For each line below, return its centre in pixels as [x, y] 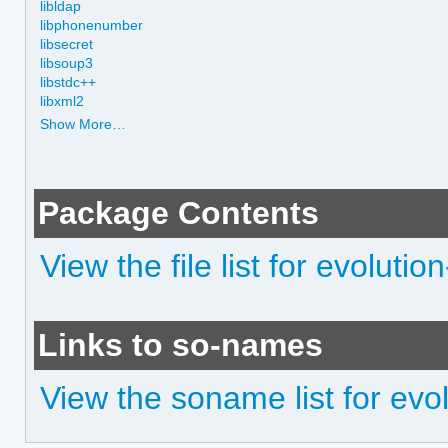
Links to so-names [181, 345]
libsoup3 [67, 62]
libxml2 [62, 100]
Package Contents [179, 213]
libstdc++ [68, 81]
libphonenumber [92, 24]
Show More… [83, 124]
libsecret [67, 43]
